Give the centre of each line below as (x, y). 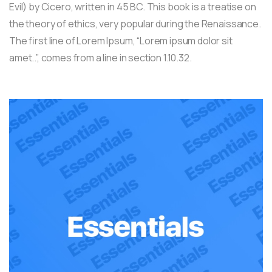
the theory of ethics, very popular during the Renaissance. (135, 23)
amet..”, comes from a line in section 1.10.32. (100, 57)
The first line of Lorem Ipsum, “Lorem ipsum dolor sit (121, 40)
